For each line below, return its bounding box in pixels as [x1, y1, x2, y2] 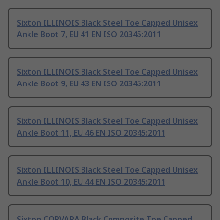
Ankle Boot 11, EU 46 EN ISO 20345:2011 [17, 127, 165, 138]
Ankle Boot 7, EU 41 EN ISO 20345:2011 [17, 29, 161, 40]
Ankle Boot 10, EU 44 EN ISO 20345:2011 [17, 176, 165, 188]
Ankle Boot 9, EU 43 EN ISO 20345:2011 [17, 78, 161, 89]
